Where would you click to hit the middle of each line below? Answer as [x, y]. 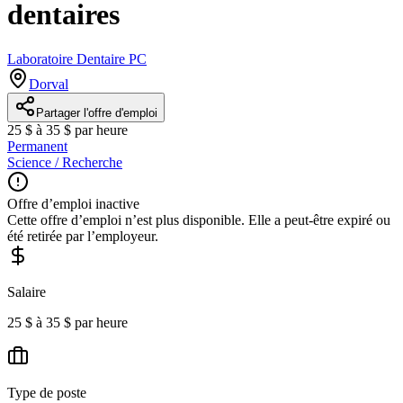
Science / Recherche [65, 162]
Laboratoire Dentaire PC [77, 58]
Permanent [37, 146]
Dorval [49, 84]
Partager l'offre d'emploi [97, 112]
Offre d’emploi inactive [73, 203]
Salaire [27, 291]
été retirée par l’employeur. [83, 236]
